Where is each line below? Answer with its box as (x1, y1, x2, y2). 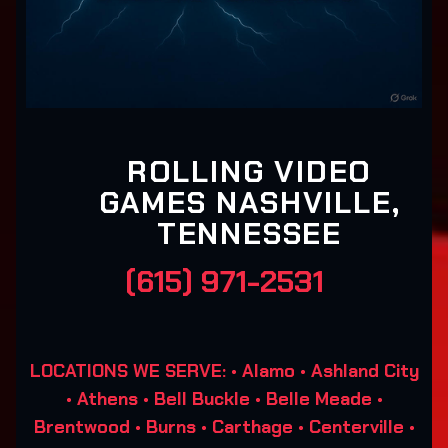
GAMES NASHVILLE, (98, 183, 401, 222)
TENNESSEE (156, 214, 343, 253)
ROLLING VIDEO (126, 152, 373, 191)
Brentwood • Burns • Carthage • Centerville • (33, 415, 415, 439)
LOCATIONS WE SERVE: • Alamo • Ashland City (29, 359, 419, 383)
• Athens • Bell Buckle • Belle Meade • (65, 387, 383, 411)
